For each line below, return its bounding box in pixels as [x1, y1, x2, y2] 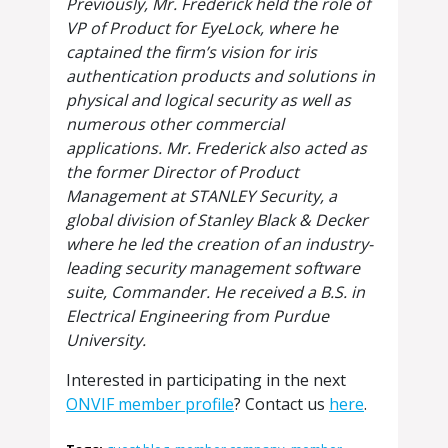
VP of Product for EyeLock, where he [66, 17, 338, 40]
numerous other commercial [66, 113, 284, 136]
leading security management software [66, 257, 360, 280]
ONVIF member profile [66, 393, 234, 416]
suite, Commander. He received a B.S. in [66, 281, 365, 304]
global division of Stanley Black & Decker [66, 209, 368, 232]
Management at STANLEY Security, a [66, 185, 337, 208]
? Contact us [234, 393, 329, 416]
